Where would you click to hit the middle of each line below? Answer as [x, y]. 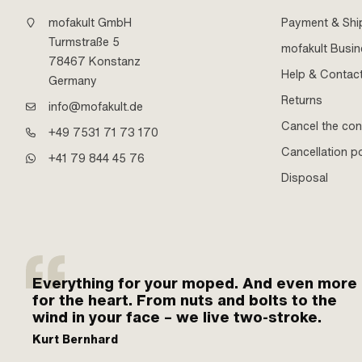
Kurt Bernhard [75, 339]
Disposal [304, 178]
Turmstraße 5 [84, 42]
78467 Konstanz [95, 61]
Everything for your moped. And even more [195, 283]
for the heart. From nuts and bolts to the [185, 300]
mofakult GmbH [90, 23]
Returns [301, 100]
